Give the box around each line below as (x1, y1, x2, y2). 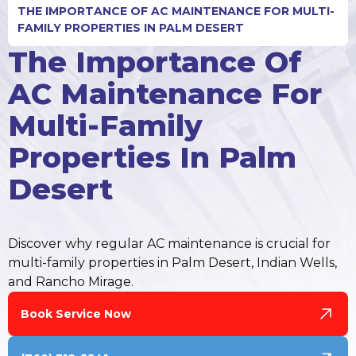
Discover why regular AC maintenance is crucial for (7, 236, 331, 252)
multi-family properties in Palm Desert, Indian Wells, (7, 255, 337, 271)
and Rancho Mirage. (7, 274, 133, 290)
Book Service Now (20, 306, 131, 321)
